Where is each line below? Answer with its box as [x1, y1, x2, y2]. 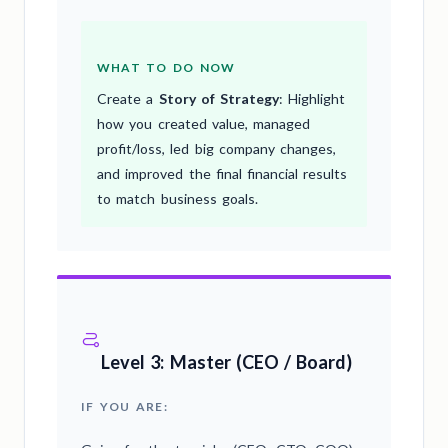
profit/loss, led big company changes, [97, 139, 336, 157]
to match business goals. [97, 189, 258, 207]
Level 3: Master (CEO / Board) [101, 350, 353, 373]
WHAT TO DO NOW [97, 59, 236, 75]
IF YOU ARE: [81, 398, 168, 414]
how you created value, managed [97, 114, 310, 132]
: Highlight [279, 89, 346, 107]
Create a [97, 89, 159, 107]
